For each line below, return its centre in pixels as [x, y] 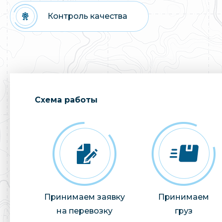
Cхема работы [66, 100]
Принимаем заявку [84, 197]
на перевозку [84, 211]
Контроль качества [87, 16]
